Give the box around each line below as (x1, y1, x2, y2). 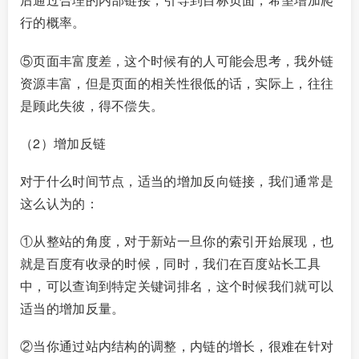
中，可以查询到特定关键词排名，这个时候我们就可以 (20, 276, 334, 296)
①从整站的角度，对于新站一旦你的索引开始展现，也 (20, 232, 334, 251)
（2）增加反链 (20, 133, 107, 152)
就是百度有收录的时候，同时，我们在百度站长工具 (20, 254, 321, 273)
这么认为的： (20, 193, 99, 212)
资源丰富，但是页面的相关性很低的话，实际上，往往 (20, 73, 334, 92)
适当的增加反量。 (20, 299, 125, 318)
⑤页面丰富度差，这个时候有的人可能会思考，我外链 (20, 50, 334, 70)
